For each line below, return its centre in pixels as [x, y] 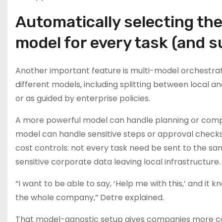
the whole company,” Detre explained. [90, 197]
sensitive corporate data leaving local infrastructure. [118, 162]
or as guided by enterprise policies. [83, 98]
